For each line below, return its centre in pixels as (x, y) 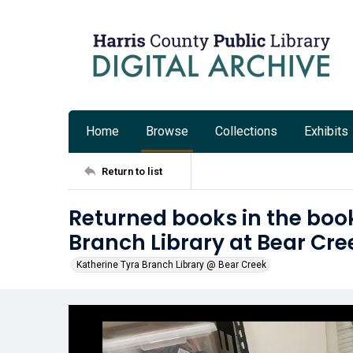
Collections (246, 131)
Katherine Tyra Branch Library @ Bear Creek (171, 265)
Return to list (132, 171)
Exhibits (326, 131)
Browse (167, 131)
